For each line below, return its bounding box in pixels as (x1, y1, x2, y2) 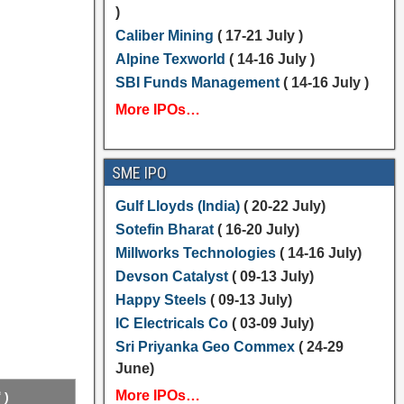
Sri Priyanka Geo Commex (115, 339, 295, 354)
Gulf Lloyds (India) (115, 198, 243, 214)
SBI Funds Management (115, 75, 280, 90)
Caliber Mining (115, 28, 214, 43)
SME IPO (111, 163, 167, 182)
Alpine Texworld (115, 51, 225, 67)
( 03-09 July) (227, 316, 314, 331)
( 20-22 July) (243, 198, 326, 214)
